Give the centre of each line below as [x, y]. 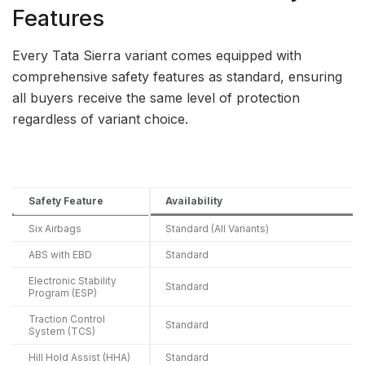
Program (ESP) [63, 292]
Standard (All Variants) [217, 228]
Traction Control [67, 319]
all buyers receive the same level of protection [156, 97]
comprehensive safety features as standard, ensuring [177, 76]
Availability [194, 200]
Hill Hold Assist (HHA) [79, 357]
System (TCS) [62, 331]
